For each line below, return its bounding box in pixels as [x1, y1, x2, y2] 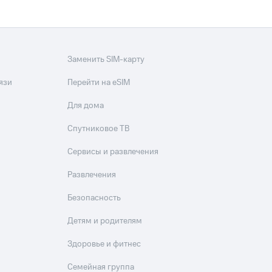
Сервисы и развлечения [67, 146, 159, 158]
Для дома [67, 100, 104, 112]
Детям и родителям [67, 215, 143, 228]
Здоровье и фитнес [67, 238, 141, 251]
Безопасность [67, 192, 121, 205]
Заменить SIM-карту [67, 53, 145, 66]
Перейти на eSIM [67, 76, 131, 89]
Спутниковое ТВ [67, 123, 130, 135]
